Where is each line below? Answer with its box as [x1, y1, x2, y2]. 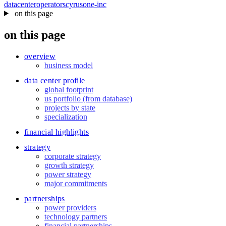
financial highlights [24, 127, 89, 136]
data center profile [24, 76, 85, 85]
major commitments [44, 179, 107, 188]
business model [44, 61, 93, 70]
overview [24, 51, 56, 61]
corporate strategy [44, 151, 101, 160]
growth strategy [44, 160, 94, 169]
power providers [44, 203, 96, 212]
